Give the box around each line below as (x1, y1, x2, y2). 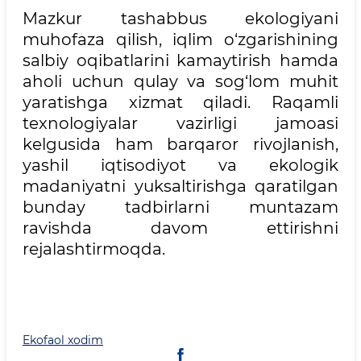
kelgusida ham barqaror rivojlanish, (23, 134, 338, 154)
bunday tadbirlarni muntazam (23, 197, 338, 217)
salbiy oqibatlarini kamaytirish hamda (23, 50, 338, 70)
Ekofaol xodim (23, 332, 103, 347)
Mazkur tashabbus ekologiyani (23, 8, 338, 28)
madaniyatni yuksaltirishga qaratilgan (23, 176, 338, 196)
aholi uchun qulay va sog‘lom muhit (23, 71, 338, 91)
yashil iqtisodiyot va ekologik (23, 155, 338, 175)
